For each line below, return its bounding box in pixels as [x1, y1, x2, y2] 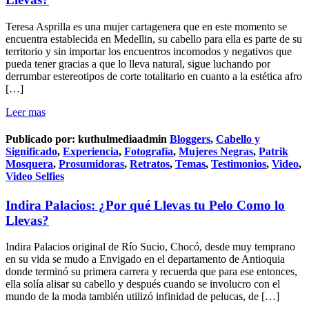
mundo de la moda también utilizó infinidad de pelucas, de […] [6, 290, 279, 303]
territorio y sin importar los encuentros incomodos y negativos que [6, 46, 292, 58]
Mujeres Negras [179, 146, 253, 158]
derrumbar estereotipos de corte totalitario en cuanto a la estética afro [6, 70, 302, 83]
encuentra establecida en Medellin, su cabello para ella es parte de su [6, 33, 302, 46]
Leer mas [6, 106, 46, 119]
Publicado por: [6, 133, 75, 146]
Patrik [259, 146, 288, 158]
